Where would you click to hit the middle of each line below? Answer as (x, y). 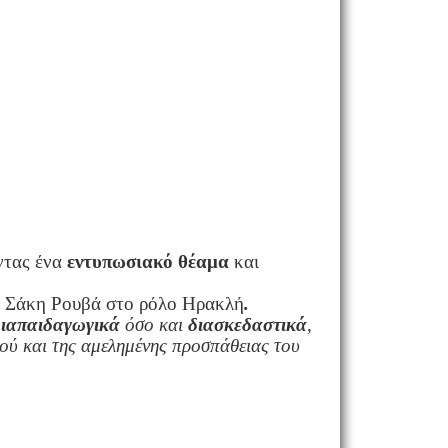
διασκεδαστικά (248, 324)
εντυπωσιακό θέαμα (148, 261)
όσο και (154, 324)
